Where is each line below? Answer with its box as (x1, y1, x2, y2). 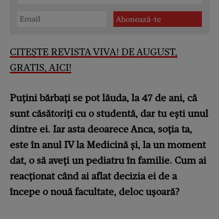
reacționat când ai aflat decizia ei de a (10, 170, 177, 182)
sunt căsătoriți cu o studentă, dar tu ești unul (10, 108, 208, 119)
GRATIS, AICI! (10, 62, 71, 73)
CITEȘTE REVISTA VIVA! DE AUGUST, (10, 46, 177, 58)
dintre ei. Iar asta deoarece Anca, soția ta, (10, 123, 192, 135)
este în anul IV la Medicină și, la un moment (10, 139, 206, 151)
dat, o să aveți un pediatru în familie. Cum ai (10, 154, 206, 166)
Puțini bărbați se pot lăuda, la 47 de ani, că (10, 92, 197, 104)
